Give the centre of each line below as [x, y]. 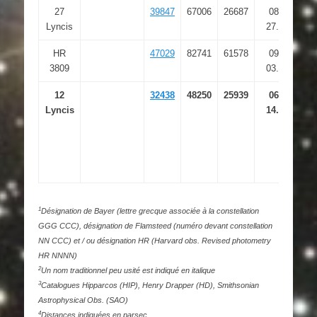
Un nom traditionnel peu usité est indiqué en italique [128, 270]
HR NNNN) [58, 255]
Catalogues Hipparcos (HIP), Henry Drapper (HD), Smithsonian [150, 285]
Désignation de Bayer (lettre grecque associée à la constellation [150, 211]
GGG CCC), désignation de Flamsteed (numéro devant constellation [155, 225]
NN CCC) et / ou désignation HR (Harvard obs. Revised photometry [155, 240]
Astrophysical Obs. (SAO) [83, 300]
